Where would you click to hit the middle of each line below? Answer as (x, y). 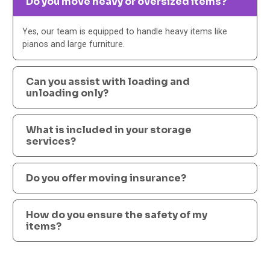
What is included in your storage (109, 130)
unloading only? (67, 93)
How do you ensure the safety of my (117, 215)
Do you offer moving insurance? (106, 178)
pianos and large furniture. (74, 44)
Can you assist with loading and (108, 81)
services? (51, 141)
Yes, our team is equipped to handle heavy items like (125, 31)
